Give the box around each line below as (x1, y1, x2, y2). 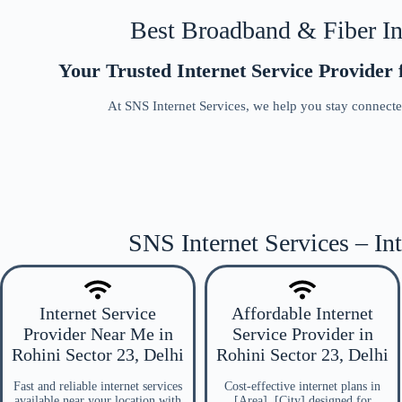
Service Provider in (232, 324, 373, 344)
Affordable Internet (232, 303, 373, 323)
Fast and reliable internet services (13, 380, 182, 393)
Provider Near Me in (22, 324, 173, 344)
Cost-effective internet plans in (224, 380, 380, 393)
